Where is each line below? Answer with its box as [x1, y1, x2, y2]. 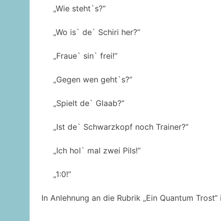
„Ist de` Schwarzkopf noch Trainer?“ [53, 122, 188, 132]
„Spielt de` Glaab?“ [53, 98, 124, 109]
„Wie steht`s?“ [53, 3, 106, 14]
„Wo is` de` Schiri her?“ [53, 27, 140, 37]
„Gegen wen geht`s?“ [53, 74, 132, 85]
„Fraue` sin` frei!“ [53, 51, 117, 61]
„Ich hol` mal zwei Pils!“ [53, 146, 141, 156]
